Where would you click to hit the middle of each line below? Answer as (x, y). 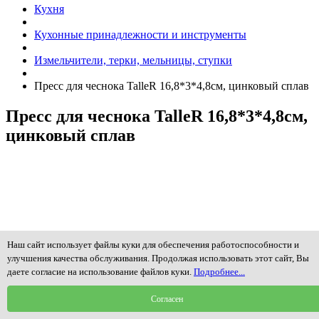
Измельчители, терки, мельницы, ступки (133, 61)
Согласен (167, 299)
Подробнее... (219, 272)
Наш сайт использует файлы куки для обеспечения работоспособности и (153, 245)
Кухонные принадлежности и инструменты (140, 35)
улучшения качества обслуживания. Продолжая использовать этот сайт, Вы (158, 258)
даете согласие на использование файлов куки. (100, 272)
